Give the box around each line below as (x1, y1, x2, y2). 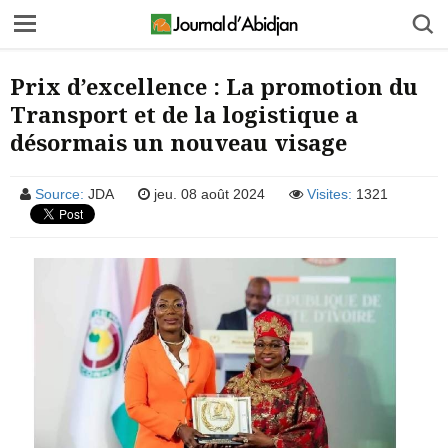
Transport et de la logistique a (10, 99, 358, 129)
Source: (35, 186, 84, 202)
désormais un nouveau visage (10, 127, 347, 157)
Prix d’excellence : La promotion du (10, 71, 418, 101)
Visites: (307, 186, 352, 202)
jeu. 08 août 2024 (150, 186, 265, 202)
